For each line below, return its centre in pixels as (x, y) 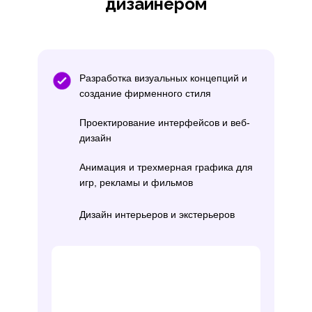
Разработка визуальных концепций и (163, 78)
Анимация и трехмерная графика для (166, 167)
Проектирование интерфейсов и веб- (165, 123)
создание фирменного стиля (145, 93)
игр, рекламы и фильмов (136, 182)
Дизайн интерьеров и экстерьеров (157, 214)
